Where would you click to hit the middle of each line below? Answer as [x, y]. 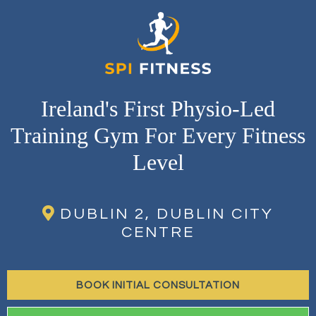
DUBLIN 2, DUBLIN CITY [167, 214]
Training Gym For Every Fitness [158, 136]
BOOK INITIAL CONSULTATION [158, 286]
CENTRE [158, 233]
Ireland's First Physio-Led [158, 109]
